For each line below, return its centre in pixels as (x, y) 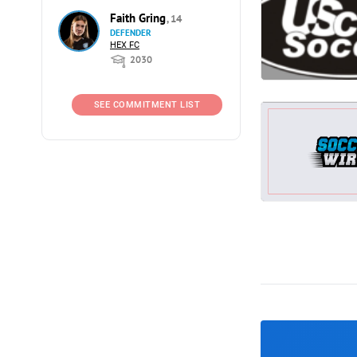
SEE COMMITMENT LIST (147, 105)
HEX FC (125, 45)
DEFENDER (131, 33)
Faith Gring (139, 18)
